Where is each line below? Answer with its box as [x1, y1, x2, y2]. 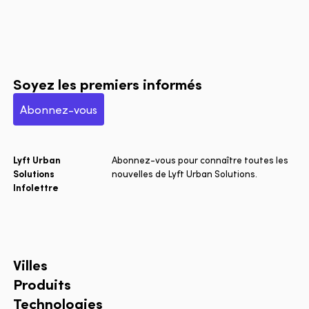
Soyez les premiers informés [13, 73, 203, 94]
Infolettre [13, 181, 59, 195]
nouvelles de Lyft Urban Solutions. [112, 167, 258, 181]
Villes [13, 253, 48, 275]
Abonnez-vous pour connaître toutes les [112, 153, 289, 167]
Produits [13, 272, 72, 294]
